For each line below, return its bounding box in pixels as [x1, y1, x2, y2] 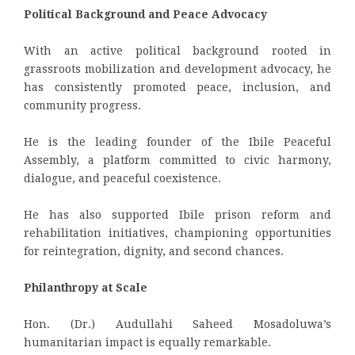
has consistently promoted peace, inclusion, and [24, 81, 331, 94]
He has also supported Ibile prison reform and [24, 208, 331, 222]
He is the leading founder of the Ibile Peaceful [24, 136, 331, 149]
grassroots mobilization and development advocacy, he [24, 63, 331, 76]
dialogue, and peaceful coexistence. [24, 172, 221, 185]
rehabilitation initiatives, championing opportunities [24, 227, 331, 240]
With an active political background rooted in [24, 44, 331, 58]
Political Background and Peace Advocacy [24, 8, 267, 21]
